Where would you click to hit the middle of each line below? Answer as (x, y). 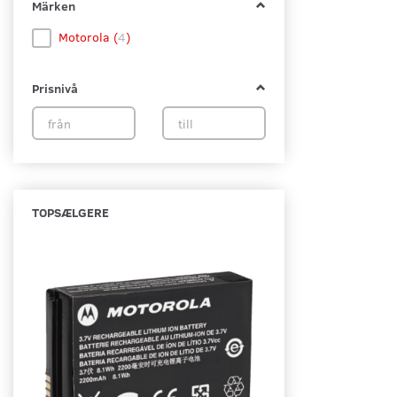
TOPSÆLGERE (70, 213)
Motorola (86, 37)
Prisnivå (55, 89)
